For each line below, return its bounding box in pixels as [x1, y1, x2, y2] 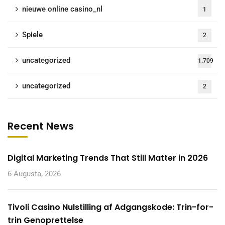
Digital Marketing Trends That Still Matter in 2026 [8, 152, 208, 164]
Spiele [22, 30, 43, 39]
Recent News [8, 119, 74, 133]
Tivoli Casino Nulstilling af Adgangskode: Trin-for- [8, 201, 213, 213]
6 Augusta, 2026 [8, 169, 61, 178]
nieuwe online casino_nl [22, 5, 102, 14]
